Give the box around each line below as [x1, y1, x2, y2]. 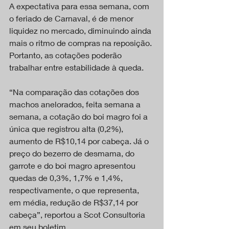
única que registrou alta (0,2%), [9, 123, 125, 133]
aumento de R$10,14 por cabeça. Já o [9, 135, 151, 146]
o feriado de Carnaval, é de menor [9, 13, 135, 23]
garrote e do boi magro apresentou [9, 160, 138, 170]
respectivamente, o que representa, [9, 185, 141, 195]
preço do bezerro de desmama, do [9, 148, 136, 158]
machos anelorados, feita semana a [9, 99, 143, 109]
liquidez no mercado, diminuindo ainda [9, 25, 153, 35]
